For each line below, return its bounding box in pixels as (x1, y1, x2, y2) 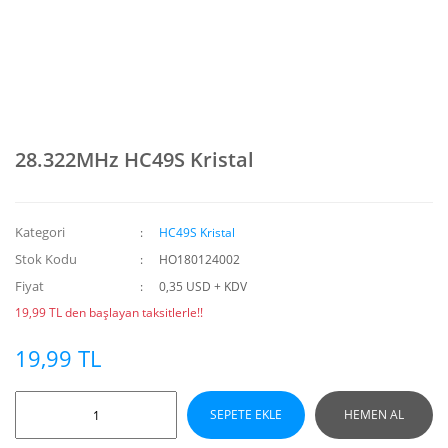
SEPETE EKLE (210, 406, 282, 423)
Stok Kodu (15, 250, 77, 268)
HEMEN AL (344, 406, 404, 423)
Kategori (15, 223, 65, 241)
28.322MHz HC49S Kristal (15, 146, 254, 173)
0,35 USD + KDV (159, 278, 248, 295)
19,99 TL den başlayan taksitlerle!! (15, 304, 203, 321)
